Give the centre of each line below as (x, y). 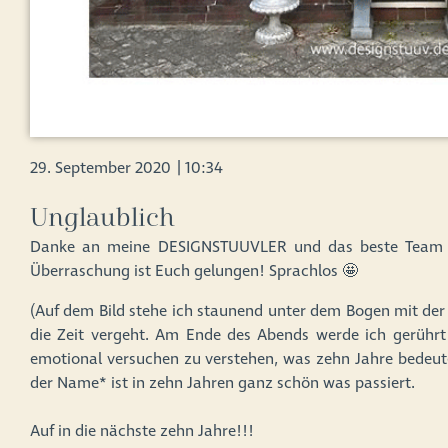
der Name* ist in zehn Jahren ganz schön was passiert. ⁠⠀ (230, 383)
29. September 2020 (100, 168)
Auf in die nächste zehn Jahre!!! (142, 431)
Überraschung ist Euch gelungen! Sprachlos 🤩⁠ (194, 271)
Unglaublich (102, 218)
